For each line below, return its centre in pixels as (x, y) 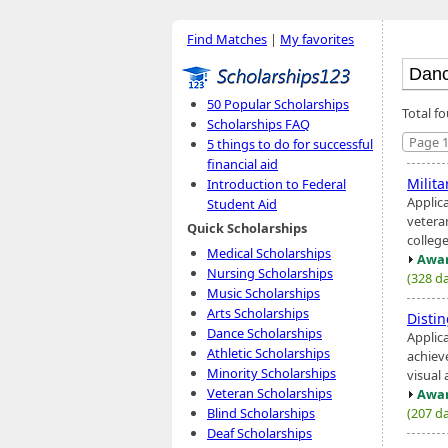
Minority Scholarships (271, 373)
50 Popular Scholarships (278, 104)
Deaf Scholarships (259, 433)
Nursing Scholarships (270, 273)
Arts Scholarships (258, 313)
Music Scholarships (263, 293)
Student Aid (242, 204)
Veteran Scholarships (269, 393)
